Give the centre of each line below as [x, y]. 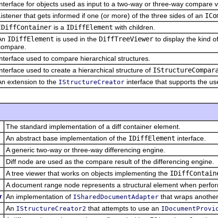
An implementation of [39, 196]
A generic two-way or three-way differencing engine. [86, 150]
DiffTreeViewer [126, 39]
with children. [134, 27]
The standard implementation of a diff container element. [93, 126]
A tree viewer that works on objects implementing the [88, 173]
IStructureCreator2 [51, 208]
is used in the [76, 39]
